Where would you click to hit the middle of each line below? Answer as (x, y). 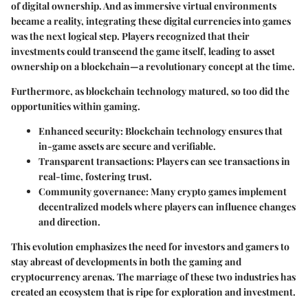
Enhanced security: (81, 131)
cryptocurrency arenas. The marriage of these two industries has (153, 277)
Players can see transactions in (222, 162)
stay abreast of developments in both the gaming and (126, 262)
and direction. (69, 222)
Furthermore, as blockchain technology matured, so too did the (150, 91)
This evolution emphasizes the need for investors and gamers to (150, 247)
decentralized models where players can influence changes (167, 207)
